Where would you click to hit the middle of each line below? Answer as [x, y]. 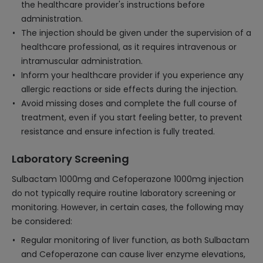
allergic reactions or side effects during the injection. [129, 89]
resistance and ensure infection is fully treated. [118, 131]
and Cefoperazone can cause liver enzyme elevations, [133, 254]
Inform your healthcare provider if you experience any [132, 75]
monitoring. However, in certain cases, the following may [128, 207]
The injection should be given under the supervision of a [136, 33]
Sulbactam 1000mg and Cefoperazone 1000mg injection [128, 179]
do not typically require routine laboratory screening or [124, 193]
